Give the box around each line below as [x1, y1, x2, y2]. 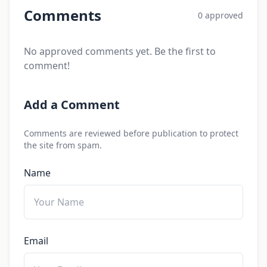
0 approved [198, 9, 243, 21]
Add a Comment [24, 96, 120, 113]
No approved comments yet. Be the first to [24, 44, 216, 58]
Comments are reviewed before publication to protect [24, 127, 238, 139]
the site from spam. [24, 139, 102, 151]
